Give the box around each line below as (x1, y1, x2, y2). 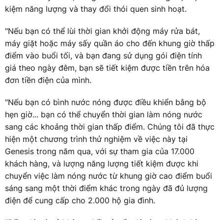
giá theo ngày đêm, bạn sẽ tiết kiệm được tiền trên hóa (5, 62, 210, 73)
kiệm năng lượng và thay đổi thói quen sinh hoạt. (5, 3, 187, 14)
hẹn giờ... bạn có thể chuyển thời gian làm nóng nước (5, 109, 202, 119)
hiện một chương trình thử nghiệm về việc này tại (5, 134, 188, 144)
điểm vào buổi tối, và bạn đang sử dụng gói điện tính (5, 50, 202, 60)
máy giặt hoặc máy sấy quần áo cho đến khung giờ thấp (5, 38, 215, 48)
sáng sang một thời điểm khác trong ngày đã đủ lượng (5, 183, 208, 193)
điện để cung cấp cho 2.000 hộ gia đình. (5, 195, 155, 205)
